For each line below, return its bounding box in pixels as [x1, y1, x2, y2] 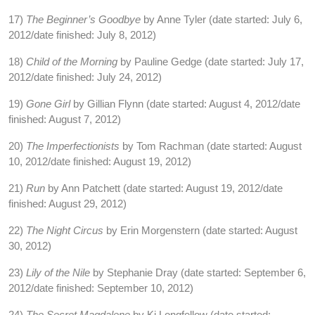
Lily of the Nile [26, 266, 93, 278]
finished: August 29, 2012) [8, 198, 127, 210]
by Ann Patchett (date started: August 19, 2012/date [48, 182, 283, 194]
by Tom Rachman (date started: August [122, 140, 302, 152]
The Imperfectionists [26, 140, 122, 152]
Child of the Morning [26, 56, 117, 67]
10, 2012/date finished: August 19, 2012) [8, 155, 191, 167]
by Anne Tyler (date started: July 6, [143, 13, 302, 25]
